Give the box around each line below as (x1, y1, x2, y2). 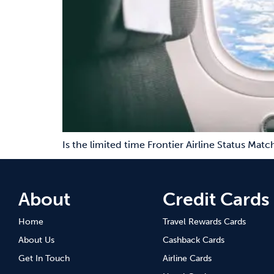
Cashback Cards (162, 235, 224, 245)
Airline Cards (162, 253, 212, 264)
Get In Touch (18, 253, 70, 264)
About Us (18, 235, 54, 245)
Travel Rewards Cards (162, 217, 246, 227)
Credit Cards (162, 188, 270, 210)
